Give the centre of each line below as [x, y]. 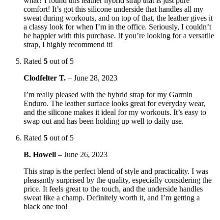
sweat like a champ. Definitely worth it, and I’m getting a [112, 197]
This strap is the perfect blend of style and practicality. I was [116, 171]
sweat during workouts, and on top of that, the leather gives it [118, 18]
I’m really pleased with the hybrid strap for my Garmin [108, 94]
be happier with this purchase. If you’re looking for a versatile [119, 35]
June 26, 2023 [86, 154]
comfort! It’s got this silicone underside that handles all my [113, 9]
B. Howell [41, 154]
